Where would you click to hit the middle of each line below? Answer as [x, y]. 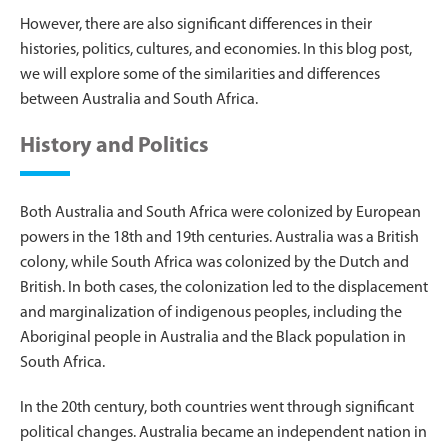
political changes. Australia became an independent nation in [223, 432]
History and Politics [114, 146]
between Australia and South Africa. [139, 99]
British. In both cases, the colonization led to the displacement [224, 287]
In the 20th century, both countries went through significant [217, 407]
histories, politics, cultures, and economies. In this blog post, [216, 49]
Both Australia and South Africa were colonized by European [220, 212]
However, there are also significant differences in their [196, 24]
